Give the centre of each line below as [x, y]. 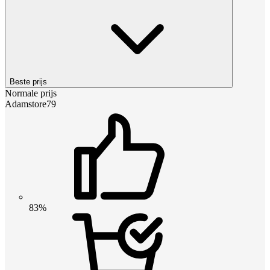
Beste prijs [28, 81]
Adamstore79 [30, 104]
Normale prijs [31, 93]
